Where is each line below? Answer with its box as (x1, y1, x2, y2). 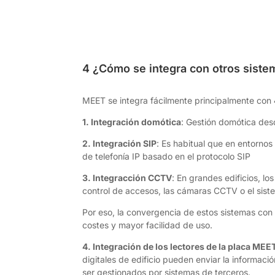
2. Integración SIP (82, 138, 157, 149)
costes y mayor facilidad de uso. (82, 220, 213, 231)
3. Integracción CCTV (82, 172, 172, 184)
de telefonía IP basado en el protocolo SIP (82, 151, 251, 162)
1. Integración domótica (82, 117, 182, 128)
